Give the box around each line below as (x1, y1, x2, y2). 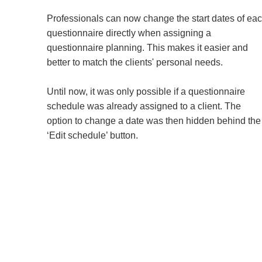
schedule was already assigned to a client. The (47, 101, 241, 111)
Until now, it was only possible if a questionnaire (47, 86, 245, 96)
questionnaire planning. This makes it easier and (47, 42, 248, 53)
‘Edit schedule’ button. (47, 130, 138, 140)
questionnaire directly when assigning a (47, 27, 211, 38)
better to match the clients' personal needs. (47, 57, 223, 67)
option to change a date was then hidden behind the (47, 115, 261, 126)
